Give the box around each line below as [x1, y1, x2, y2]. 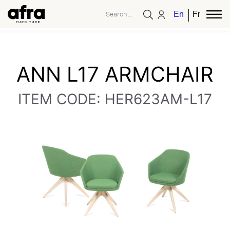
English [174, 11, 201, 20]
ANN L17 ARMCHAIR [16, 62, 214, 87]
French [193, 11, 218, 20]
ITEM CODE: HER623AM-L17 [18, 90, 212, 108]
